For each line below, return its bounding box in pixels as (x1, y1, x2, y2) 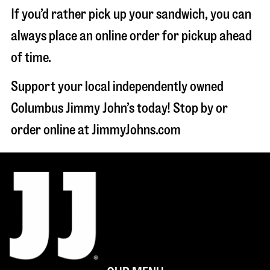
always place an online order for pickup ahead (11, 29, 252, 43)
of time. (11, 51, 51, 64)
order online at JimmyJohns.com (11, 123, 181, 137)
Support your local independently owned (11, 80, 224, 93)
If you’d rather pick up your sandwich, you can (11, 7, 251, 21)
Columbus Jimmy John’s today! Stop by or (11, 101, 228, 115)
